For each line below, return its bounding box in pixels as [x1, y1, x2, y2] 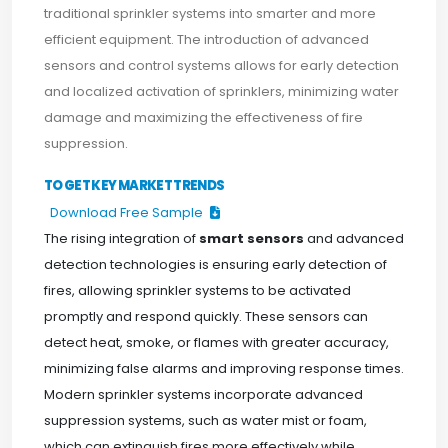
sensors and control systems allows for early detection [44, 56, 399, 75]
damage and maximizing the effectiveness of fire [44, 108, 363, 127]
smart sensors [199, 229, 304, 248]
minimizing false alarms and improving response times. [44, 359, 404, 378]
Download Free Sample [50, 203, 206, 222]
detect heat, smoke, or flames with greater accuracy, [44, 333, 389, 352]
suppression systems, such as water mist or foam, [44, 411, 367, 430]
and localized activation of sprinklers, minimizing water [44, 82, 399, 101]
